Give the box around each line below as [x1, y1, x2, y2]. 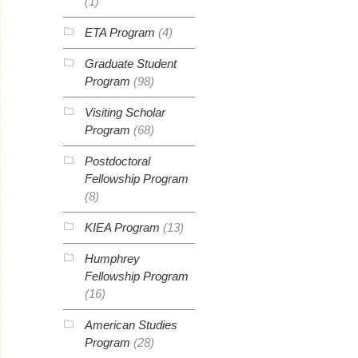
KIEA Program [84, 221, 160, 234]
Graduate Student [84, 57, 177, 70]
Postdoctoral [84, 154, 150, 168]
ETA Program [84, 26, 155, 39]
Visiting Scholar [84, 105, 165, 119]
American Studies [84, 318, 177, 332]
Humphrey [84, 252, 140, 265]
